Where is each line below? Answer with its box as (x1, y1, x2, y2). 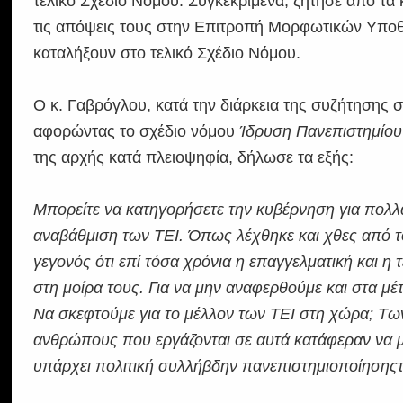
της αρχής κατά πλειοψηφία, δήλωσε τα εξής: (33, 148, 354, 166)
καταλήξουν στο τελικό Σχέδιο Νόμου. (33, 44, 301, 62)
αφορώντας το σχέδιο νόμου (33, 122, 240, 140)
